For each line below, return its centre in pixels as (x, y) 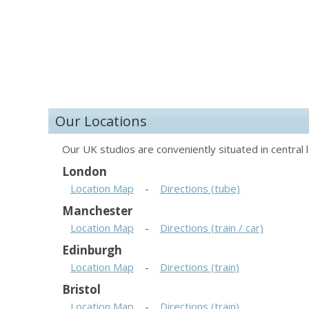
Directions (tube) (200, 188)
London (84, 171)
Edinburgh (92, 250)
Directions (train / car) (212, 228)
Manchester (97, 211)
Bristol (81, 289)
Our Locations (101, 121)
